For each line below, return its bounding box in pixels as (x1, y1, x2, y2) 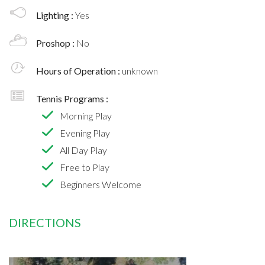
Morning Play (60, 109, 112, 121)
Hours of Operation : (36, 64, 122, 76)
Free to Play (60, 161, 109, 173)
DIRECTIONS (9, 215, 81, 230)
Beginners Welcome (60, 178, 141, 190)
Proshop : (36, 37, 76, 49)
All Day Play (60, 144, 107, 156)
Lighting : (36, 9, 75, 21)
